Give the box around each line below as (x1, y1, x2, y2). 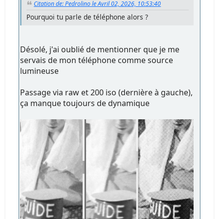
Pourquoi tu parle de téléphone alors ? (26, 12, 149, 22)
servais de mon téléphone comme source (20, 54, 174, 66)
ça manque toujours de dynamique (20, 97, 150, 109)
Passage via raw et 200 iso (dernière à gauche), (20, 87, 193, 98)
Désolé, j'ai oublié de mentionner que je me (20, 44, 180, 55)
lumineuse (20, 65, 59, 76)
